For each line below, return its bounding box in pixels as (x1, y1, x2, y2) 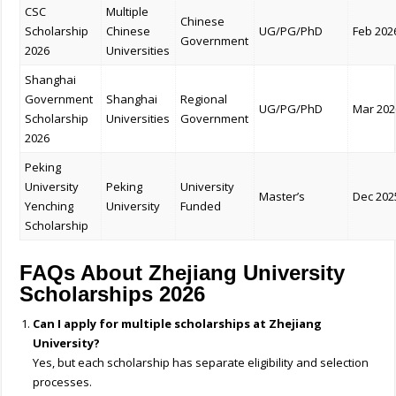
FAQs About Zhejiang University (19, 261, 346, 286)
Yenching (25, 198, 74, 215)
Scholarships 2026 (19, 282, 206, 307)
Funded (180, 198, 222, 215)
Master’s (259, 188, 306, 205)
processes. (33, 374, 93, 391)
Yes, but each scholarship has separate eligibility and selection (33, 354, 369, 371)
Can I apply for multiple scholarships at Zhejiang (33, 316, 323, 332)
